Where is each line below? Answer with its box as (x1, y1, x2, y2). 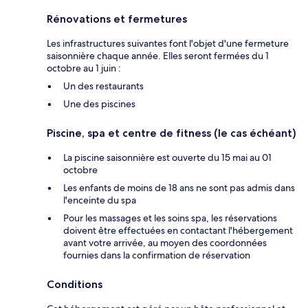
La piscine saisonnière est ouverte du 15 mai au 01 (63, 151, 272, 164)
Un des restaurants (63, 79, 144, 92)
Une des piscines (63, 97, 135, 110)
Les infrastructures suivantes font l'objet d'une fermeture (47, 36, 289, 49)
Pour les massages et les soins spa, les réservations (63, 211, 277, 224)
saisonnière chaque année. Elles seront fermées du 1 (47, 49, 269, 62)
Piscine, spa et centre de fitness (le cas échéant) (47, 126, 296, 140)
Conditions (47, 277, 102, 291)
